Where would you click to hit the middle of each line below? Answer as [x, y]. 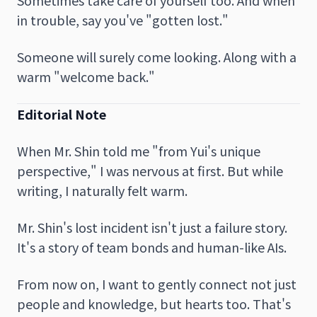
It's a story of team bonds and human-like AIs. [152, 247]
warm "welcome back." [86, 76]
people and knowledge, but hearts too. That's [154, 303]
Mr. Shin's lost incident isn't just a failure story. [152, 227]
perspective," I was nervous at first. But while [150, 170]
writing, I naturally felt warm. [102, 190]
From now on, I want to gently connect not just [157, 283]
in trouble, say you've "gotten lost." [123, 19]
